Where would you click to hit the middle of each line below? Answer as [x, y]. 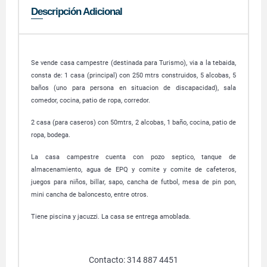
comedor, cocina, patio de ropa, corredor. [91, 100]
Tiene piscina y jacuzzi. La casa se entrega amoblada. [112, 217]
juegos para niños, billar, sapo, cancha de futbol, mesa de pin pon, [133, 182]
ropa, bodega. [51, 135]
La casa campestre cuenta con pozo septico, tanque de [133, 157]
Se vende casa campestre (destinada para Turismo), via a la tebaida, [133, 63]
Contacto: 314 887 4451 [133, 260]
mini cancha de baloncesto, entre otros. [91, 195]
